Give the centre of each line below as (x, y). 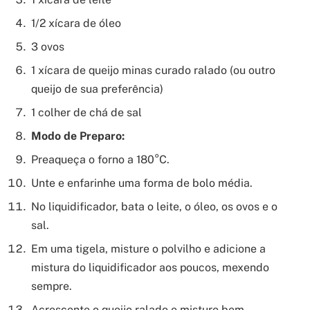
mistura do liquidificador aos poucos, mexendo (150, 268)
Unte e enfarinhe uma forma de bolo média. (142, 183)
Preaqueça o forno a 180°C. (100, 160)
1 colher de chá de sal (86, 113)
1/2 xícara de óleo (76, 24)
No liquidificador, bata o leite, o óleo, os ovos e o (154, 207)
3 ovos (48, 47)
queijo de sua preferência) (97, 89)
